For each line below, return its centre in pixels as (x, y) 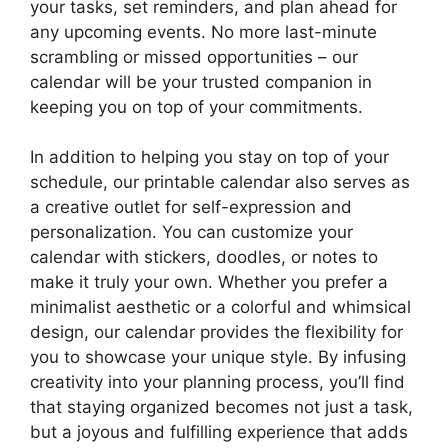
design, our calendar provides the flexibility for (216, 332)
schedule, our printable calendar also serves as (220, 182)
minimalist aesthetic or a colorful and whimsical (220, 307)
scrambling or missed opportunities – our (194, 56)
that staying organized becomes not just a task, (221, 407)
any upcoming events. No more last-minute (203, 31)
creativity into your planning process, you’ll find (217, 382)
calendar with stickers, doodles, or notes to (204, 257)
